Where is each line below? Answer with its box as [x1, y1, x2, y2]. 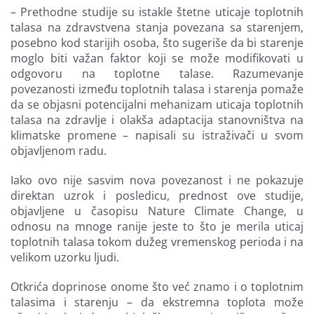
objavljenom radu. [11, 142, 107, 158]
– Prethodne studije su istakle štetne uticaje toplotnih [11, 4, 303, 20]
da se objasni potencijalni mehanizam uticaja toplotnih [11, 96, 303, 112]
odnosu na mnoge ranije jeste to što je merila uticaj [11, 218, 303, 234]
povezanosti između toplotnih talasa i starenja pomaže [11, 81, 303, 97]
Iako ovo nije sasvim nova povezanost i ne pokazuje [11, 172, 303, 188]
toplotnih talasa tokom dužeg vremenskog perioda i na [11, 233, 303, 250]
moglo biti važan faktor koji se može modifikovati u [11, 50, 303, 66]
